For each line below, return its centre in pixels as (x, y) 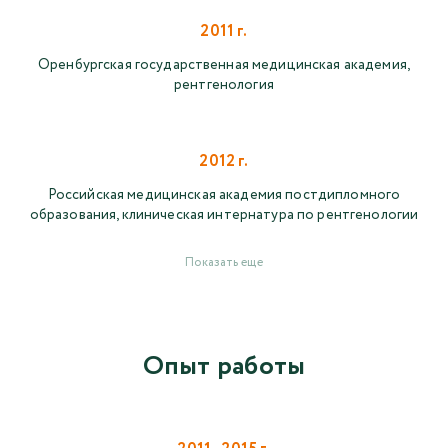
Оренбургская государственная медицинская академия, (223, 65)
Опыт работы (224, 367)
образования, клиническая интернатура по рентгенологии (224, 215)
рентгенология (224, 85)
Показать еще (224, 263)
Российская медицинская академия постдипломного (224, 195)
